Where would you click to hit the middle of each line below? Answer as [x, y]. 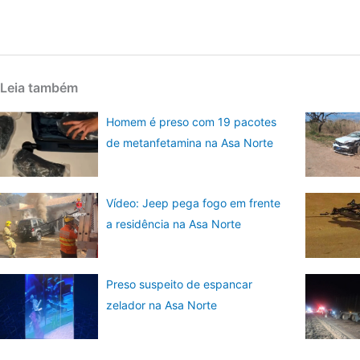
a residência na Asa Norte [174, 223]
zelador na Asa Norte [162, 305]
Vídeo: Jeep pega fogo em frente [194, 202]
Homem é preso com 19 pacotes [192, 122]
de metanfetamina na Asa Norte [190, 143]
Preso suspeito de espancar [180, 284]
